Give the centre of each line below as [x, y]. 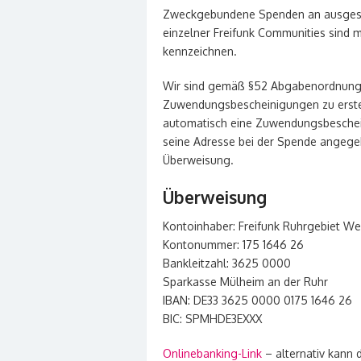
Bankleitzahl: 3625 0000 [227, 263]
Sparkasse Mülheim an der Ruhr [245, 282]
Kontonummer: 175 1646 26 [233, 245]
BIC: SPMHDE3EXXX [212, 319]
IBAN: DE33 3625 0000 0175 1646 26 [257, 300]
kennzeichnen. [200, 51]
